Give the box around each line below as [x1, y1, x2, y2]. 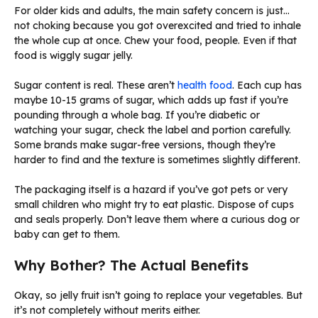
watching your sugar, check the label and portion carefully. [14, 124, 291, 137]
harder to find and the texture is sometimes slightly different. [14, 153, 300, 167]
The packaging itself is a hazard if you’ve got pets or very [14, 183, 287, 197]
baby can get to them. [14, 228, 120, 241]
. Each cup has [232, 79, 302, 92]
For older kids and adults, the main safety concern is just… [14, 4, 290, 18]
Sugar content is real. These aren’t [14, 79, 177, 92]
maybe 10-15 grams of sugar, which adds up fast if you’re [14, 94, 288, 107]
